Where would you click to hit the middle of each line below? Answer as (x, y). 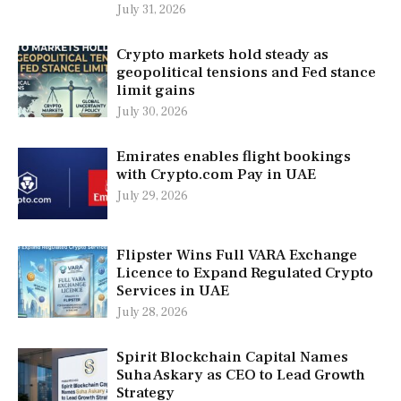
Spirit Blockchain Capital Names (232, 358)
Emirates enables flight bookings (234, 157)
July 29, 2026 (152, 196)
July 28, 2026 (152, 313)
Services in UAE (173, 291)
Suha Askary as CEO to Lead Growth (241, 375)
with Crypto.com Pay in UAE (216, 175)
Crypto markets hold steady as (222, 55)
